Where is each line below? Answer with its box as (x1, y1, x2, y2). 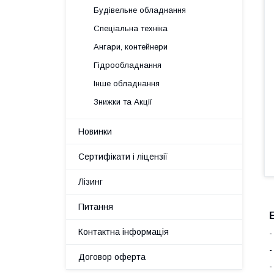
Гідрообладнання (94, 61, 161, 70)
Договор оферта (78, 252, 146, 262)
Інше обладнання (94, 79, 160, 88)
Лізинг (78, 177, 103, 187)
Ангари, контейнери (94, 42, 168, 51)
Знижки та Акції (94, 97, 152, 106)
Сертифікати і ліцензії (78, 152, 168, 161)
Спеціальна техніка (94, 24, 168, 33)
